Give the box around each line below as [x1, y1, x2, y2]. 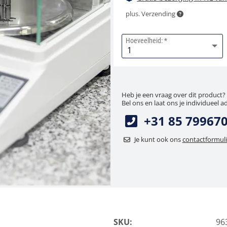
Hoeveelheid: [126, 36, 163, 45]
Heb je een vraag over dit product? [122, 90, 225, 99]
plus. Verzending [126, 9, 177, 18]
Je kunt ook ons [134, 135, 182, 144]
